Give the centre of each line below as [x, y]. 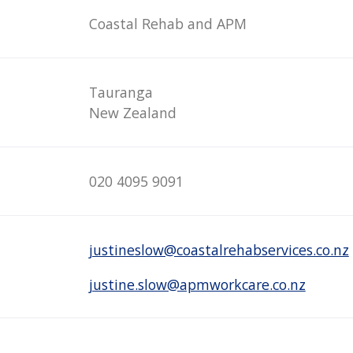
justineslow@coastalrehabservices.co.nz [219, 249]
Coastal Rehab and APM [167, 23]
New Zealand [132, 112]
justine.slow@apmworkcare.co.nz [197, 284]
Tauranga [121, 92]
